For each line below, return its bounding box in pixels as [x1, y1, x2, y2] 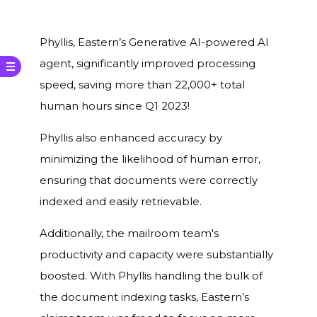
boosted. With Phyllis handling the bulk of [40, 269, 263, 283]
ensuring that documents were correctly [40, 173, 258, 188]
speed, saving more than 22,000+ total [40, 78, 245, 92]
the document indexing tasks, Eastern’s [40, 290, 249, 304]
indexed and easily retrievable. [40, 195, 202, 209]
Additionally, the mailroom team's [40, 226, 219, 241]
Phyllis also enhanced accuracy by [40, 131, 222, 145]
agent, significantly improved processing [40, 57, 255, 71]
